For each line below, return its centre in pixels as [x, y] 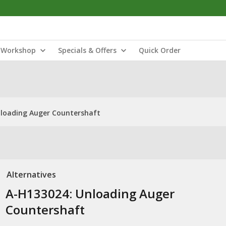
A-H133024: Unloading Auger [90, 193]
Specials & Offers [87, 50]
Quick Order [160, 50]
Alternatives [31, 175]
